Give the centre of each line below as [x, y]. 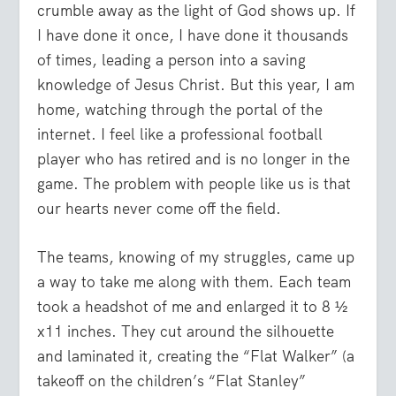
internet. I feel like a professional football [180, 134]
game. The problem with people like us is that [194, 183]
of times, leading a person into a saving [172, 60]
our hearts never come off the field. [160, 208]
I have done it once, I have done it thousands [193, 35]
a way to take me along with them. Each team [194, 282]
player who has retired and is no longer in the [194, 159]
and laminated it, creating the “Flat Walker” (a [196, 356]
